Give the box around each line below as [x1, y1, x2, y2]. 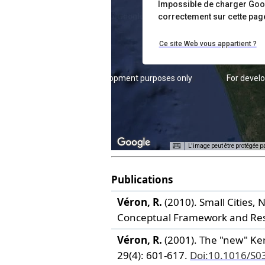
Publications [111, 173, 173, 186]
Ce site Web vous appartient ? [159, 40, 257, 48]
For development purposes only [75, 73, 193, 83]
